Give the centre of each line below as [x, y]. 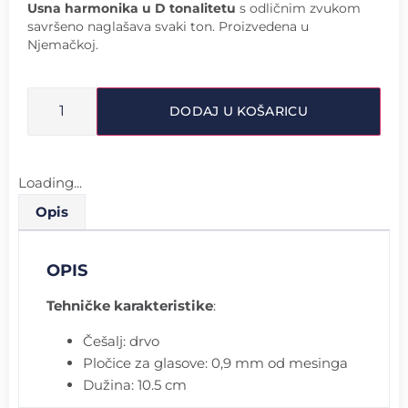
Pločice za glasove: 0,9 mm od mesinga [215, 362]
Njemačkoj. [63, 44]
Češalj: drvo [121, 341]
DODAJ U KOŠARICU [239, 112]
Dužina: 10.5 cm [135, 384]
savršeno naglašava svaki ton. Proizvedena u [168, 26]
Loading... [50, 183]
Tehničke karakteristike [130, 306]
